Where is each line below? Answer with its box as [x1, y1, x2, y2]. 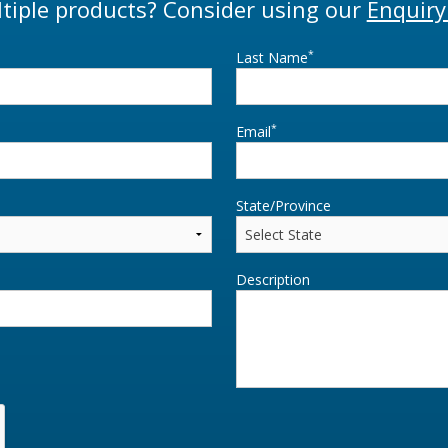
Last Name [236, 48, 308, 68]
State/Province [236, 196, 331, 216]
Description [236, 270, 310, 290]
